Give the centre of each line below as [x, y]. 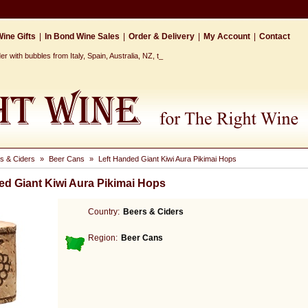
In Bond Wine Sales [82, 36]
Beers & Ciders [153, 212]
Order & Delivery [162, 36]
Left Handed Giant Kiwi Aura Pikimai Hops [167, 159]
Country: [104, 212]
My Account [227, 36]
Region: [103, 238]
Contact [275, 36]
